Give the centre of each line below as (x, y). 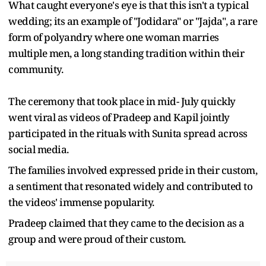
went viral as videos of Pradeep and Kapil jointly (119, 117)
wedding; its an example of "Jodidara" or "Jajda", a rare (133, 21)
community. (36, 69)
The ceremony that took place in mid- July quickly (122, 101)
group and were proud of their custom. (97, 239)
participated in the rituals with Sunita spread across (128, 133)
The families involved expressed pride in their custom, (133, 170)
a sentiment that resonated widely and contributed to (130, 186)
